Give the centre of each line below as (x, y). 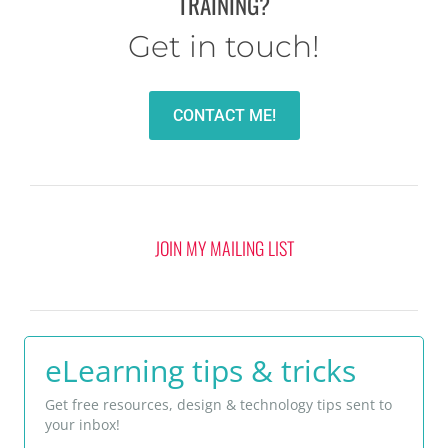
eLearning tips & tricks (200, 371)
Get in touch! (224, 47)
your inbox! (82, 425)
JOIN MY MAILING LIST (224, 248)
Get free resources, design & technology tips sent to (218, 405)
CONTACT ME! (224, 116)
